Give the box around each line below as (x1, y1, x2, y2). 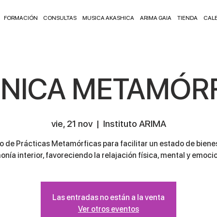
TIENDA (177, 15, 198, 21)
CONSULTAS (43, 15, 77, 21)
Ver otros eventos (78, 204, 139, 214)
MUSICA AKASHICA (82, 15, 135, 21)
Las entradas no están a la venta (52, 193, 165, 202)
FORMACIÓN (3, 15, 38, 21)
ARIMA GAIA (139, 15, 171, 21)
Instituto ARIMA (103, 118, 166, 129)
